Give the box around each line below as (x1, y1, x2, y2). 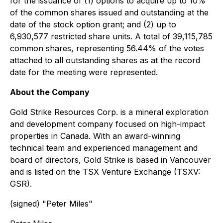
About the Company (10, 87, 90, 97)
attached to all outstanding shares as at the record (10, 55, 200, 65)
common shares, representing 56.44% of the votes (10, 43, 204, 53)
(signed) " (10, 199, 46, 209)
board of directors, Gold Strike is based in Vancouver (10, 155, 211, 165)
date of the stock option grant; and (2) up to (10, 19, 176, 29)
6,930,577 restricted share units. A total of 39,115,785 (10, 31, 213, 41)
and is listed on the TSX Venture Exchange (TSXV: (10, 167, 200, 177)
